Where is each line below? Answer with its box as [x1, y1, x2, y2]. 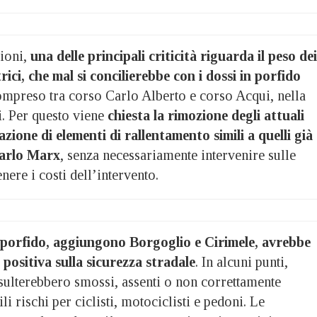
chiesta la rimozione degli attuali [108, 107, 304, 123]
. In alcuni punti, [195, 253, 288, 270]
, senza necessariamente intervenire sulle [60, 146, 296, 163]
